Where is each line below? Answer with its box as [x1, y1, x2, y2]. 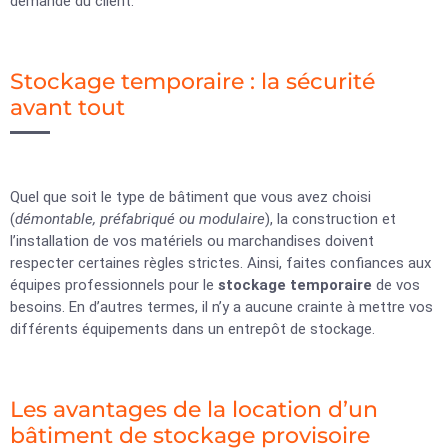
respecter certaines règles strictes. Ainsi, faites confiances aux [10, 254, 431, 272]
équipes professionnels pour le [10, 276, 218, 294]
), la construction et [265, 210, 396, 228]
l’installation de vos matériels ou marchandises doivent [10, 232, 374, 250]
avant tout [10, 94, 131, 121]
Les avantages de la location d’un [10, 396, 378, 423]
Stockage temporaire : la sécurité [10, 68, 375, 95]
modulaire [199, 210, 265, 228]
